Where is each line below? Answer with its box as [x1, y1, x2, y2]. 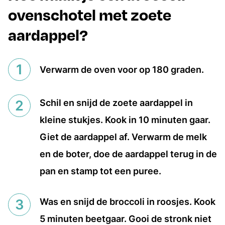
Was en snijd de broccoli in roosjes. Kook [40, 196, 215, 207]
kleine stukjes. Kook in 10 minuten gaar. [40, 115, 210, 125]
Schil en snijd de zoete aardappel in [40, 97, 193, 108]
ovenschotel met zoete [8, 5, 171, 24]
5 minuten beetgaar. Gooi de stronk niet [40, 213, 211, 224]
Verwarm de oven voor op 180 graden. [40, 64, 204, 75]
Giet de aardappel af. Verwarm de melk [40, 132, 207, 142]
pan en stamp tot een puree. [40, 166, 161, 176]
